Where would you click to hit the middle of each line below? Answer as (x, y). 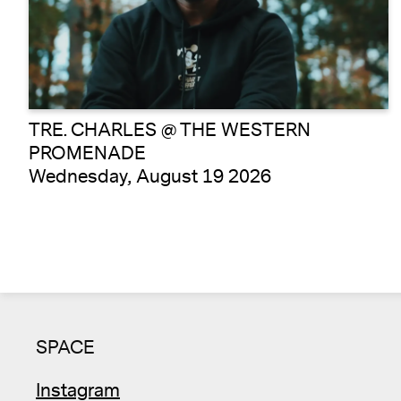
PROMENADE (87, 153)
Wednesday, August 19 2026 (150, 176)
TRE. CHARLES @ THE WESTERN (170, 130)
